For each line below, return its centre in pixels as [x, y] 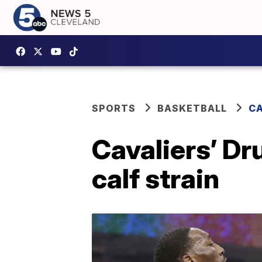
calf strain [156, 178]
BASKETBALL [192, 108]
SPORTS [114, 108]
